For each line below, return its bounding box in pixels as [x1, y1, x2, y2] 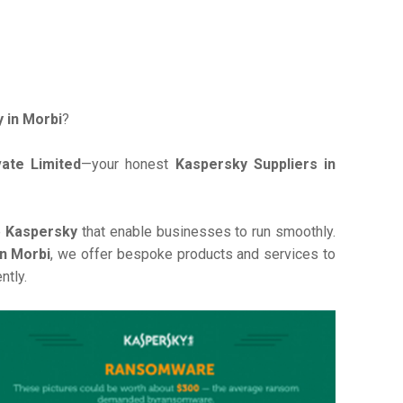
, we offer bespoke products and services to [50, 246, 336, 263]
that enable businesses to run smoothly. [82, 223, 336, 240]
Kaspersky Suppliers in [175, 156, 336, 173]
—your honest [81, 156, 175, 173]
